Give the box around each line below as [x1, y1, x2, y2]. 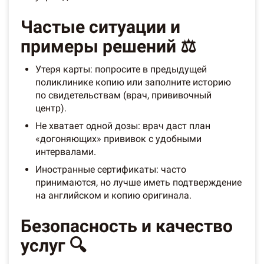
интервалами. [35, 146, 96, 158]
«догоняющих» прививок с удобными [35, 133, 202, 145]
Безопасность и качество [21, 216, 233, 237]
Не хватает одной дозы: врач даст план [35, 120, 210, 132]
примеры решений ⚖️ [21, 36, 196, 57]
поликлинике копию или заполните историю [35, 77, 231, 88]
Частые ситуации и [21, 16, 180, 38]
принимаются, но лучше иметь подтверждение [35, 177, 242, 189]
